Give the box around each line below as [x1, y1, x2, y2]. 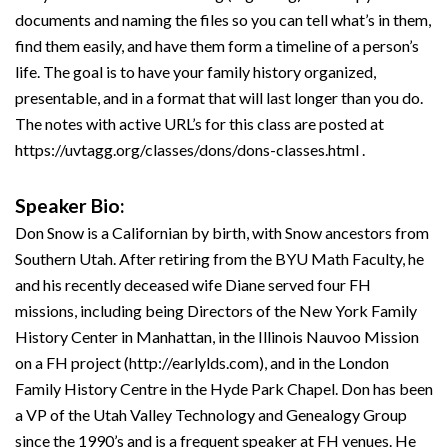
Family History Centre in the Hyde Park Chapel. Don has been [15, 379, 433, 398]
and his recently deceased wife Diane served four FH [15, 275, 371, 294]
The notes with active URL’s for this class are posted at [15, 114, 384, 133]
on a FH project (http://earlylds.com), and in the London [15, 353, 389, 372]
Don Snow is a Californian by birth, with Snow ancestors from [15, 223, 429, 242]
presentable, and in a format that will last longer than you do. [15, 88, 423, 107]
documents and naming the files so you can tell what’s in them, [15, 10, 431, 29]
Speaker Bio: [15, 194, 125, 217]
